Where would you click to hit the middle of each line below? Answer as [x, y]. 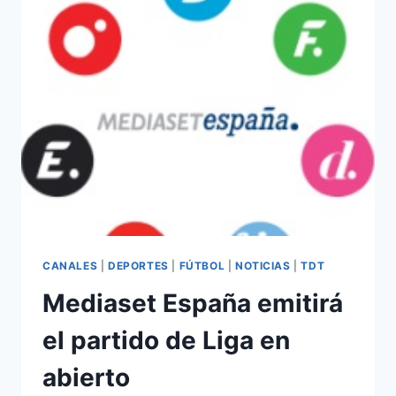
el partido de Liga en [166, 340]
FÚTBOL [202, 266]
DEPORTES [138, 266]
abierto [86, 377]
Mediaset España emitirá [193, 303]
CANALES [70, 266]
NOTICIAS [263, 266]
